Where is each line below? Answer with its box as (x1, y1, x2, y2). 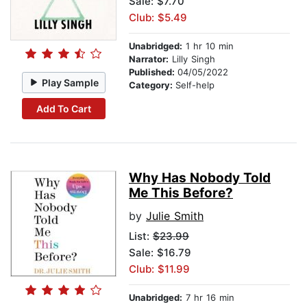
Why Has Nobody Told (129, 170, 271, 186)
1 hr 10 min (182, 40, 234, 52)
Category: (129, 79, 175, 91)
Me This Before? (129, 185, 233, 201)
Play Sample (42, 76, 99, 88)
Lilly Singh (169, 53, 215, 65)
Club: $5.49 (129, 11, 187, 25)
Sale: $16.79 (129, 246, 191, 260)
